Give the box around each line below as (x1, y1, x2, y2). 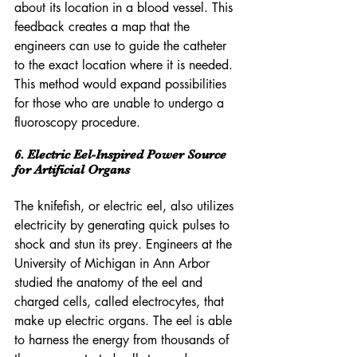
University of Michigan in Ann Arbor (14, 255, 214, 273)
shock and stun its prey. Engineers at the (14, 236, 236, 253)
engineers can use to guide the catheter (14, 37, 230, 55)
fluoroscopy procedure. (14, 114, 140, 131)
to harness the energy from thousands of (14, 331, 233, 349)
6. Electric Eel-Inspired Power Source (14, 147, 229, 163)
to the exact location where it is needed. (14, 57, 237, 74)
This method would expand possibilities (14, 76, 230, 93)
